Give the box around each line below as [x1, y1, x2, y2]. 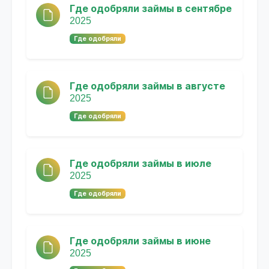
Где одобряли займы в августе [70, 81, 225, 92]
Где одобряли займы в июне [70, 236, 211, 247]
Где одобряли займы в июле [70, 159, 211, 169]
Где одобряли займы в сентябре [70, 4, 232, 14]
